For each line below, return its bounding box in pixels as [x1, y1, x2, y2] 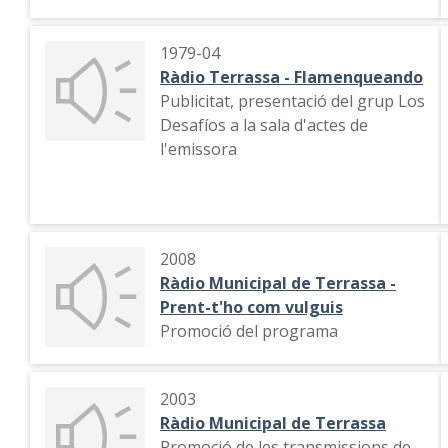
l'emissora [160, 138, 237, 160]
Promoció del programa [160, 320, 338, 342]
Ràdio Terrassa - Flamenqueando [160, 66, 423, 88]
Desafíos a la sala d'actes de [160, 114, 368, 136]
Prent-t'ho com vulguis [160, 296, 343, 318]
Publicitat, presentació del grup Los [160, 90, 398, 112]
